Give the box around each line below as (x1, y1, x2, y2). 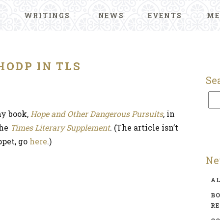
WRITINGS (24, 11, 70, 20)
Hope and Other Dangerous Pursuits (30, 109, 163, 119)
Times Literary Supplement (10, 122, 110, 133)
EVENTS (147, 11, 182, 20)
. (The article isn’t (110, 122, 178, 133)
